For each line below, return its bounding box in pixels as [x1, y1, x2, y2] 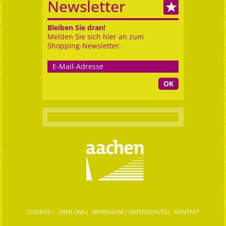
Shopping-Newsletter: [47, 41, 121, 50]
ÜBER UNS [58, 208, 85, 215]
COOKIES [27, 208, 51, 215]
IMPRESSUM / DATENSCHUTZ [91, 208, 167, 215]
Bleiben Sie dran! [47, 23, 105, 32]
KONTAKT [174, 208, 199, 215]
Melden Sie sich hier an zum [47, 32, 144, 41]
